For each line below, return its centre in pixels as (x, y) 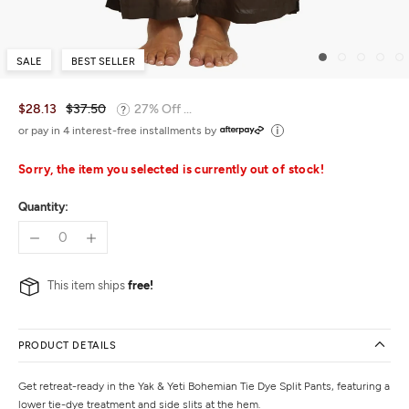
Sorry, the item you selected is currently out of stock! (172, 169)
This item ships (88, 285)
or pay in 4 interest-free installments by (117, 130)
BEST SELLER (103, 61)
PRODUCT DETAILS (68, 345)
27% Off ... (163, 109)
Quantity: (43, 206)
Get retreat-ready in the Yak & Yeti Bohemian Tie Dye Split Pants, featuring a (204, 386)
